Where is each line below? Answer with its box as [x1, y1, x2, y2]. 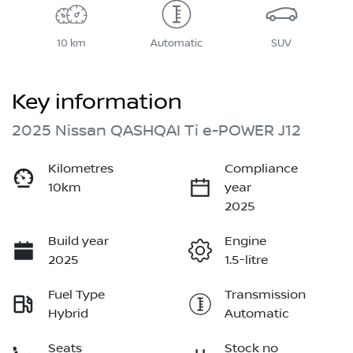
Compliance [225, 162, 298, 176]
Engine [225, 234, 266, 249]
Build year [48, 234, 109, 249]
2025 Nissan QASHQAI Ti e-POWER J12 [12, 121, 301, 141]
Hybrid [48, 307, 88, 321]
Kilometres [48, 162, 113, 176]
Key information [12, 89, 182, 116]
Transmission [225, 288, 306, 303]
